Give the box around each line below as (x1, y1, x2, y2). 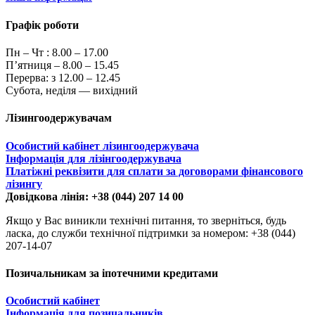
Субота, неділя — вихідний (6, 84, 138, 96)
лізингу (6, 177, 42, 190)
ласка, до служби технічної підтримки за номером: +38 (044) (6, 226, 295, 239)
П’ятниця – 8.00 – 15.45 (6, 59, 119, 71)
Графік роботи (6, 18, 79, 31)
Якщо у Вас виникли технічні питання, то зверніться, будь (6, 214, 286, 226)
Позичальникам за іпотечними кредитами (6, 266, 218, 279)
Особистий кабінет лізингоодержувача (6, 139, 199, 152)
